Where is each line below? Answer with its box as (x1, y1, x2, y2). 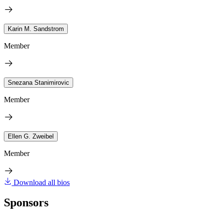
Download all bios (14, 178, 70, 186)
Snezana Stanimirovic (8, 78, 69, 86)
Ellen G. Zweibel (8, 132, 54, 140)
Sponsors (4, 196, 48, 209)
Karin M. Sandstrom (8, 25, 64, 32)
